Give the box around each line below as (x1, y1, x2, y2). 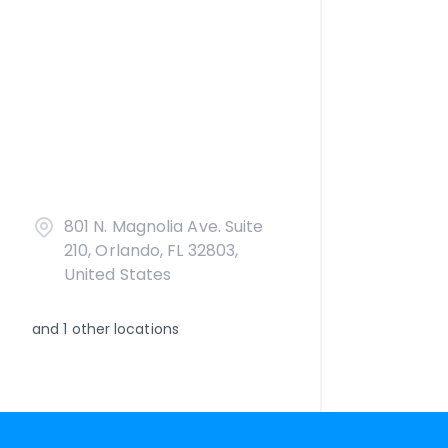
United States (64, 263, 172, 286)
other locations (67, 319, 179, 339)
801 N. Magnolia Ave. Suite (64, 215, 264, 238)
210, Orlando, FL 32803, (64, 239, 239, 262)
